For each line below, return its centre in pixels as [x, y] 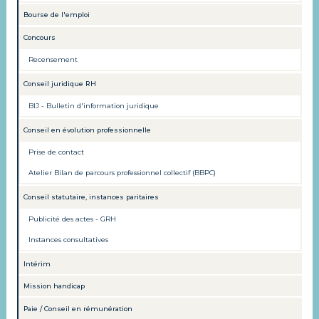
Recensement [53, 60]
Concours [40, 38]
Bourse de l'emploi [57, 15]
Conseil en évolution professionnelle [88, 130]
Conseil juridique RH [60, 83]
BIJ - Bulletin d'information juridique [94, 106]
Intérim [37, 263]
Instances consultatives [69, 239]
